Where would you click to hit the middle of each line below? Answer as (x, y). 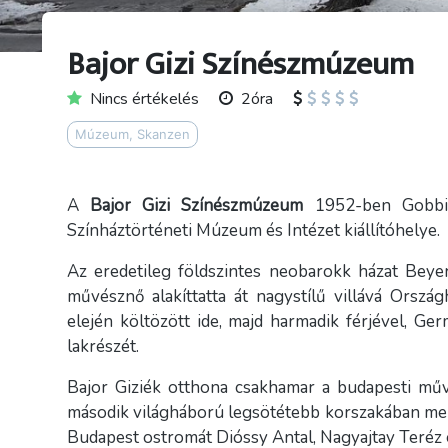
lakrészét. (103, 346)
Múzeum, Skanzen (132, 134)
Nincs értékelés (144, 99)
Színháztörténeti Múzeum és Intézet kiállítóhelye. (253, 230)
